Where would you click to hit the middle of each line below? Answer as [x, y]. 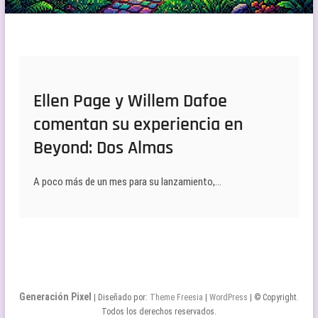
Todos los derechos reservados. [159, 311]
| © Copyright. [273, 297]
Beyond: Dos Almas [103, 148]
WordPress [229, 297]
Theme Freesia [177, 297]
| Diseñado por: [121, 297]
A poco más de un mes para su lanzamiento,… [127, 181]
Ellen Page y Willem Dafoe [130, 101]
